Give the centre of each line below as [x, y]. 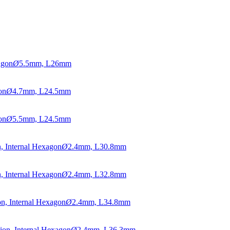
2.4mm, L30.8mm [97, 147]
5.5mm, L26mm [45, 64]
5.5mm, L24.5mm [42, 119]
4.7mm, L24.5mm [42, 91]
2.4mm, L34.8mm [101, 202]
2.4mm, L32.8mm [97, 175]
